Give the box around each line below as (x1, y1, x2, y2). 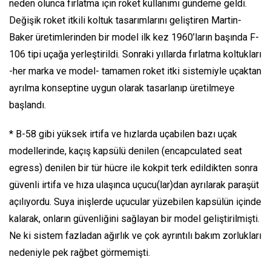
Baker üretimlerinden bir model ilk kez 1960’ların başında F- (9, 31, 259, 43)
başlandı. (9, 99, 46, 111)
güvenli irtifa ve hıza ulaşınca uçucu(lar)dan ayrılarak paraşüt (9, 178, 259, 191)
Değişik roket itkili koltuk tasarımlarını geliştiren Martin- (9, 14, 241, 26)
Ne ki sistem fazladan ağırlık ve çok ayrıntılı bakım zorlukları (9, 229, 261, 241)
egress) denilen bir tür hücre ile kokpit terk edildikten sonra (9, 162, 258, 174)
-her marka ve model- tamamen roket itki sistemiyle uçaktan (9, 65, 261, 77)
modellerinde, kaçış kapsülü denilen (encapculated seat (9, 145, 242, 157)
